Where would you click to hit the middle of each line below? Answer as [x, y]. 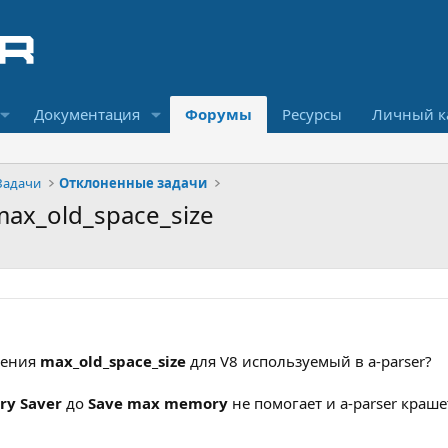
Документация [86, 114]
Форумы [218, 114]
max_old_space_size [113, 361]
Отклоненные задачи [133, 183]
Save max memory [158, 403]
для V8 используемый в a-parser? [309, 361]
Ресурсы [311, 114]
